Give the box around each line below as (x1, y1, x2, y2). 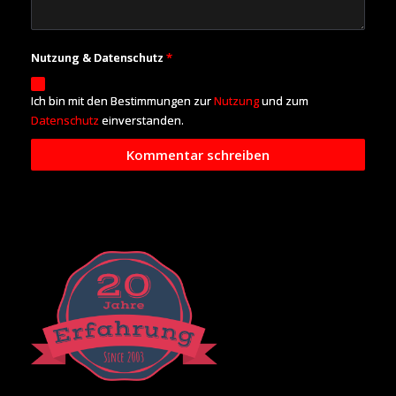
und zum (259, 92, 308, 109)
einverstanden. (99, 111, 184, 128)
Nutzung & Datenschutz (31, 49, 164, 65)
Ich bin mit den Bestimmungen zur (31, 92, 214, 109)
